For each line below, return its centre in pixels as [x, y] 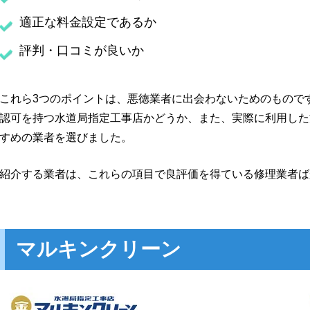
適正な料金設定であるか [88, 22]
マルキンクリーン [99, 249]
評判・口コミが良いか [82, 51]
